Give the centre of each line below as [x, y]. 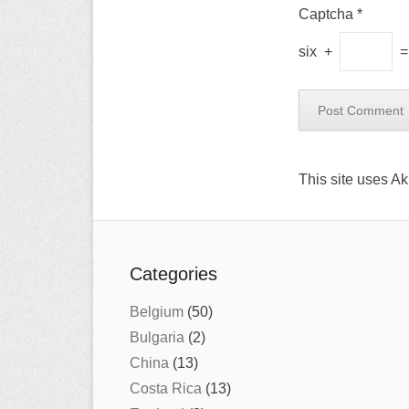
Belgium [157, 312]
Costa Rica [166, 389]
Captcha [326, 15]
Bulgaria [157, 338]
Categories [173, 274]
